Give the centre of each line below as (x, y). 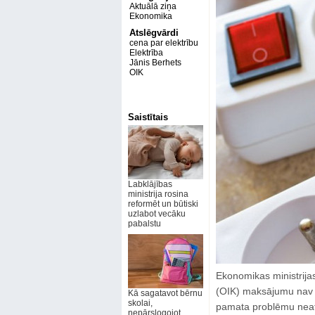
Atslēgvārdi (154, 33)
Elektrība (146, 53)
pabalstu (144, 224)
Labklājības (150, 184)
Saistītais (148, 117)
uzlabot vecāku (156, 214)
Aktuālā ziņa (153, 6)
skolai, (140, 303)
